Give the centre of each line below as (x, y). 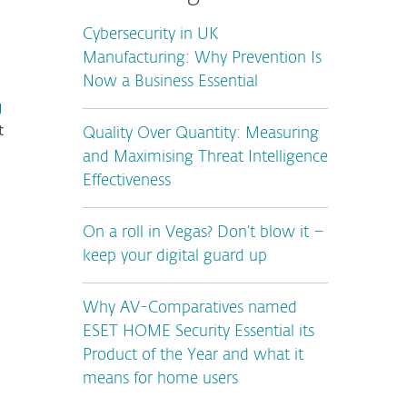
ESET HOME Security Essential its (199, 332)
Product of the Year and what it (193, 356)
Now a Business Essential (170, 82)
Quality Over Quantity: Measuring (201, 134)
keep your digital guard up (175, 257)
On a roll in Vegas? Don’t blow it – (203, 233)
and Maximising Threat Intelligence (205, 158)
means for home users (160, 379)
